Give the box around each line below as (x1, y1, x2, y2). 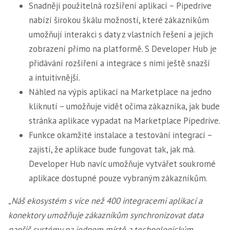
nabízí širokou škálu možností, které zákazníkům (29, 14, 209, 26)
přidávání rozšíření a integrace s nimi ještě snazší (29, 57, 210, 69)
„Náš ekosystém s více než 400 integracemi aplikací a (8, 195, 202, 206)
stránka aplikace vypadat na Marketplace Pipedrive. (29, 115, 220, 126)
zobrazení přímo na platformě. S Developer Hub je (29, 43, 217, 54)
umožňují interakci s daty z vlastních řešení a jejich (29, 29, 213, 40)
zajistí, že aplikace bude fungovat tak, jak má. (29, 144, 195, 155)
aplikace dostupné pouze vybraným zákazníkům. (29, 172, 207, 184)
